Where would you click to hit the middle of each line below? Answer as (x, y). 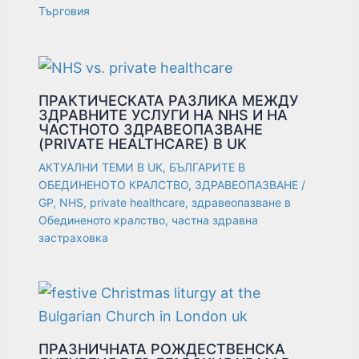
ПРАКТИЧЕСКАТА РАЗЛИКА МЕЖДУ (169, 100)
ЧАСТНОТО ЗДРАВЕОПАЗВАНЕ (151, 129)
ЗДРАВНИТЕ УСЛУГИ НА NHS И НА (163, 115)
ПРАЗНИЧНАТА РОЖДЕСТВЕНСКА (162, 349)
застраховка (74, 237)
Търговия (65, 11)
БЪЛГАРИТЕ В (208, 167)
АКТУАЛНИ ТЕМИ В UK (101, 167)
